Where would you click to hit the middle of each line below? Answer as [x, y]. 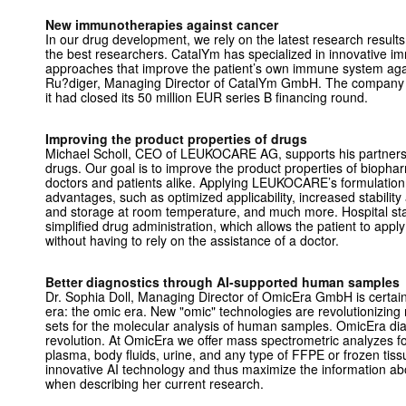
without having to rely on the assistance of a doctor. [192, 240]
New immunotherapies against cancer [162, 24]
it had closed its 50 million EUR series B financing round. [207, 97]
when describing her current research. [155, 383]
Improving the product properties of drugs [176, 139]
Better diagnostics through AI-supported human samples [222, 282]
